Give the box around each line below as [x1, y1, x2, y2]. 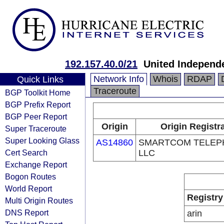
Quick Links [16, 74, 63, 84]
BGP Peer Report [5, 112, 67, 121]
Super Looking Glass [5, 136, 79, 145]
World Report [5, 184, 52, 193]
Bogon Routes [5, 172, 56, 181]
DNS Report [5, 208, 48, 217]
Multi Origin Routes [5, 196, 73, 205]
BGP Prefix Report [5, 100, 70, 109]
